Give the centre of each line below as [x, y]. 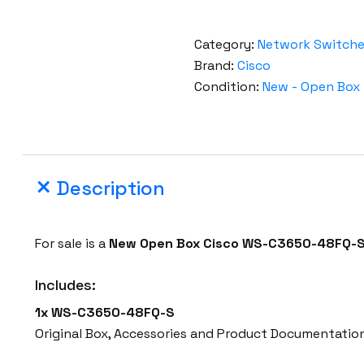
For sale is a [72, 244]
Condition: [228, 87]
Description [111, 188]
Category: [225, 45]
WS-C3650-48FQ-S [113, 313]
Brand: [215, 66]
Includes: [66, 285]
